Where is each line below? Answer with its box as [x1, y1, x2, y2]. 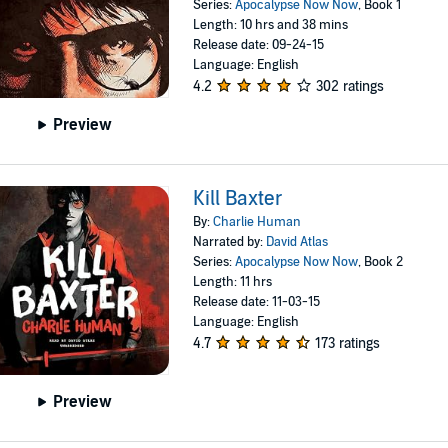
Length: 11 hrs [193, 273, 273, 290]
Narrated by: [193, 233, 267, 250]
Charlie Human [213, 213, 302, 230]
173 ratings [315, 334, 381, 352]
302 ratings [316, 77, 385, 95]
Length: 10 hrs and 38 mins [193, 16, 349, 33]
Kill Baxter [193, 186, 284, 211]
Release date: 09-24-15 [193, 36, 325, 53]
